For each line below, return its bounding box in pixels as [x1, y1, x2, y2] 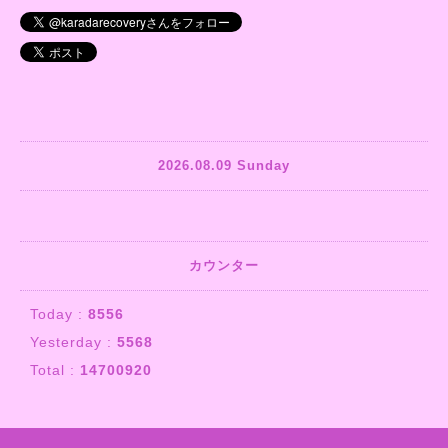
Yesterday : [30, 333, 117, 350]
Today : [30, 305, 88, 322]
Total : [30, 361, 80, 378]
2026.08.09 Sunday [158, 158, 290, 174]
